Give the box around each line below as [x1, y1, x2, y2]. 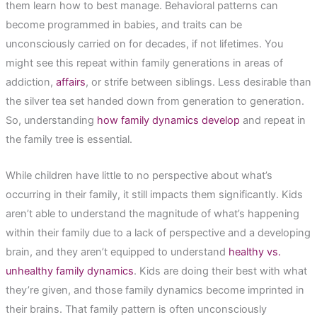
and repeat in [239, 114, 306, 127]
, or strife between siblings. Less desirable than [85, 76, 311, 89]
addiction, [5, 76, 56, 89]
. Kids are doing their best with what [133, 264, 307, 277]
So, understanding [5, 114, 97, 127]
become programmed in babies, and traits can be [5, 18, 242, 32]
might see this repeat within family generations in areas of [5, 57, 283, 70]
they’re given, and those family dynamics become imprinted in [5, 283, 304, 296]
